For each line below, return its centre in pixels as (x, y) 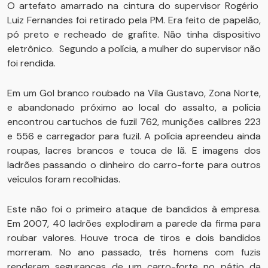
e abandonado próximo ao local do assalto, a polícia (134, 107)
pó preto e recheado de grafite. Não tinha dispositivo (134, 34)
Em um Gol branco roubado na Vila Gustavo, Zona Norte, (134, 93)
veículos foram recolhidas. (64, 179)
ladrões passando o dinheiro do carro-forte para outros (134, 165)
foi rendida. (31, 63)
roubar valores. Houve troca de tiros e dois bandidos (134, 238)
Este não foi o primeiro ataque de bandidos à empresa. (134, 209)
